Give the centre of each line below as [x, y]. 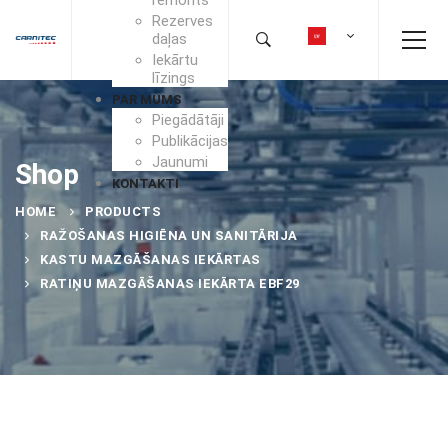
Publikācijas [190, 140]
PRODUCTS [123, 211]
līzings [173, 77]
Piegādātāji [188, 119]
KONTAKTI [145, 183]
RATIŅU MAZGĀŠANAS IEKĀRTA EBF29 [170, 283]
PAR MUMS [147, 99]
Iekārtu [175, 59]
